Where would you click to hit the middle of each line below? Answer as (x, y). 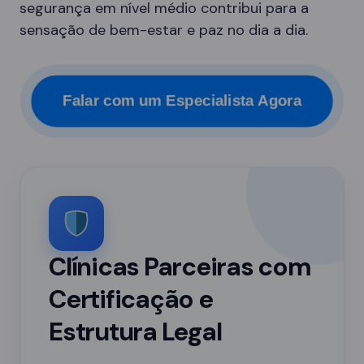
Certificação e (131, 299)
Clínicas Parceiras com (180, 267)
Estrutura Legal (135, 332)
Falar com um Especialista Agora (182, 101)
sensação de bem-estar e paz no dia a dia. (164, 30)
